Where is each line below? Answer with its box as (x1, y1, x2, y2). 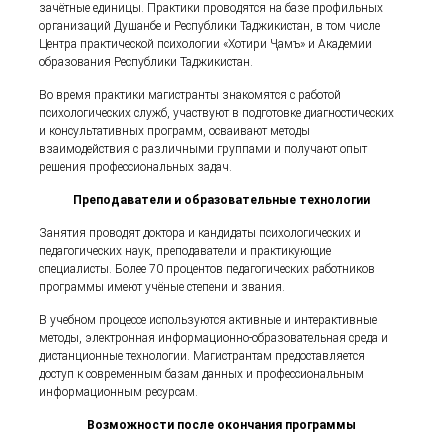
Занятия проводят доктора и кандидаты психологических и (39, 226, 362, 240)
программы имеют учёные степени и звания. (39, 280, 286, 294)
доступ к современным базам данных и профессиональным (39, 367, 365, 381)
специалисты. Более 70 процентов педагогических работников (39, 262, 376, 276)
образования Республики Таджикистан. (39, 55, 254, 69)
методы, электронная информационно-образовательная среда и (39, 331, 389, 345)
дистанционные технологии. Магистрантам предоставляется (39, 349, 366, 363)
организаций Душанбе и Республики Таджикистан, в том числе (39, 19, 381, 33)
